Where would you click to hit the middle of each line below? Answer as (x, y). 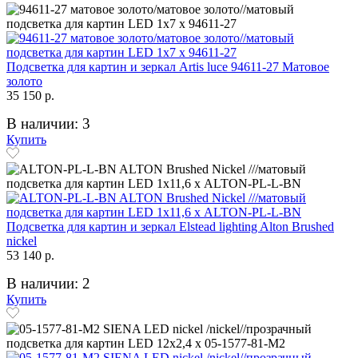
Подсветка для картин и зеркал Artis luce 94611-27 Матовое (168, 66)
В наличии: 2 (48, 283)
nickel (22, 241)
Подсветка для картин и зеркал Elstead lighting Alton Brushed (170, 226)
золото (24, 81)
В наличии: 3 (48, 123)
